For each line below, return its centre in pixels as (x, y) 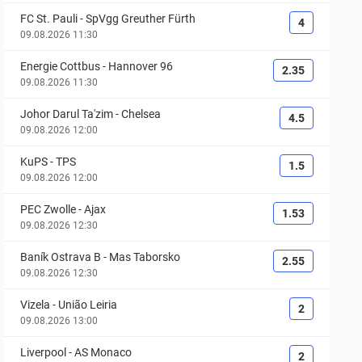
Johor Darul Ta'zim (67, 114)
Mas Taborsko (145, 257)
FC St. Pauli (49, 19)
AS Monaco (103, 352)
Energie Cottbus (61, 66)
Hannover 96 (141, 66)
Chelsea (141, 114)
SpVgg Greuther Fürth (141, 19)
